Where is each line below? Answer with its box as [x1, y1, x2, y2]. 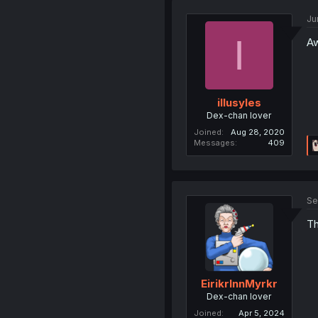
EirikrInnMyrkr [200, 277, 278, 291]
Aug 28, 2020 [230, 126, 285, 137]
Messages [193, 137, 235, 148]
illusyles [216, 95, 261, 109]
